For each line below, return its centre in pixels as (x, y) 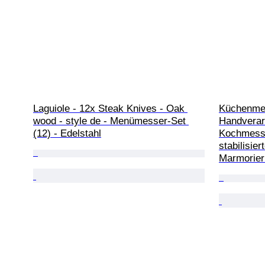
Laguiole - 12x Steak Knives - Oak (110, 108)
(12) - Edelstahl (67, 133)
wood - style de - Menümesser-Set (111, 121)
